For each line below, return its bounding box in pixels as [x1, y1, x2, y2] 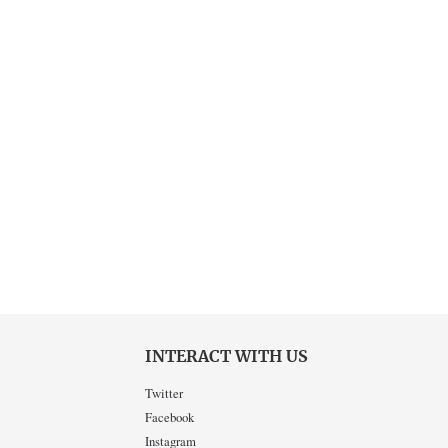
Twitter [144, 383, 183, 402]
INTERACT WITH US [144, 349, 308, 366]
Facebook [144, 407, 194, 426]
